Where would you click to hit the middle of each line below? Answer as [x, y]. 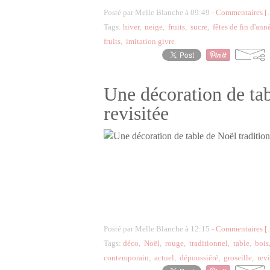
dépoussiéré [199, 258]
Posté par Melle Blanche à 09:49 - [160, 12]
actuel [164, 258]
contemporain [126, 258]
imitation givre [150, 41]
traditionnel [209, 243]
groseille [238, 258]
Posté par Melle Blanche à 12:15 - [160, 229]
